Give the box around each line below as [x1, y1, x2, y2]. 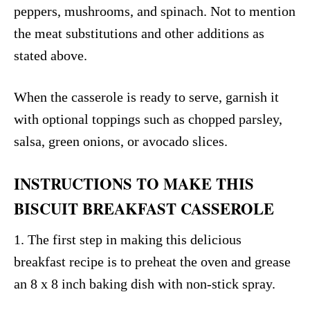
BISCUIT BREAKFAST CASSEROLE [14, 197, 274, 220]
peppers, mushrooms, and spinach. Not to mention [14, 3, 295, 19]
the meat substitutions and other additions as [14, 25, 264, 41]
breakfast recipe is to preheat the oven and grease [14, 253, 291, 269]
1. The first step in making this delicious [14, 231, 241, 247]
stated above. [14, 47, 87, 63]
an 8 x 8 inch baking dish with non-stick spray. [14, 275, 275, 291]
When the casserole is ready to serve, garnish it [14, 89, 279, 104]
